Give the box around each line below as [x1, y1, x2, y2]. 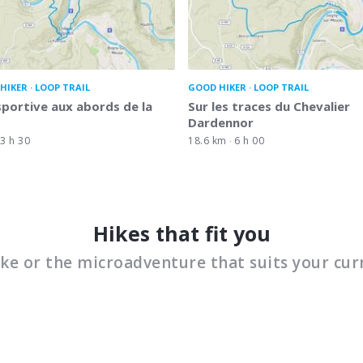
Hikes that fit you [92, 219, 271, 247]
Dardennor [188, 113, 254, 130]
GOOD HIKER [188, 80, 246, 93]
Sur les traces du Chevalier [188, 97, 350, 114]
